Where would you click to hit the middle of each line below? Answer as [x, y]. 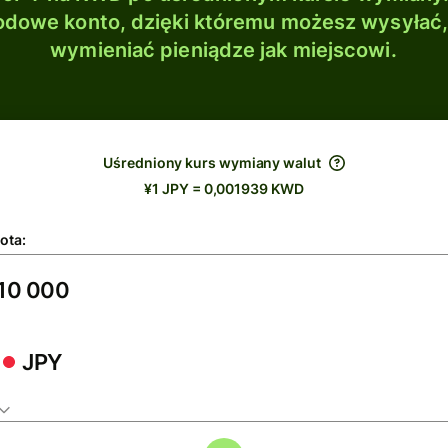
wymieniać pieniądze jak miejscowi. [223, 50]
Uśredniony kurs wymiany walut [212, 162]
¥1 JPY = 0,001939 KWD [224, 188]
